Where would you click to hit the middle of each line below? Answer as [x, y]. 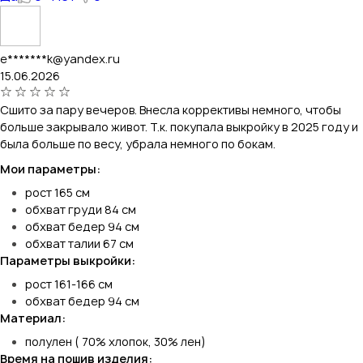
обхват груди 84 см [81, 209]
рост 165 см [58, 192]
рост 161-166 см [69, 284]
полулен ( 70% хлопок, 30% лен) [115, 341]
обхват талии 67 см [79, 243]
